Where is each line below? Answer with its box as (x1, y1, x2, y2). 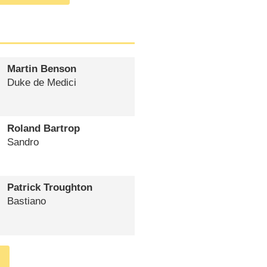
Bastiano (7, 195, 49, 207)
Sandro (7, 136, 39, 148)
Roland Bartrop (7, 122, 80, 134)
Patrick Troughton (7, 182, 92, 194)
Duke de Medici (7, 77, 76, 89)
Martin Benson (7, 63, 76, 75)
